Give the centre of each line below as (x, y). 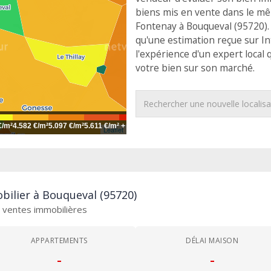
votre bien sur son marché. (195, 68)
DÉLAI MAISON (212, 240)
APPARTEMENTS (59, 240)
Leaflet (113, 129)
